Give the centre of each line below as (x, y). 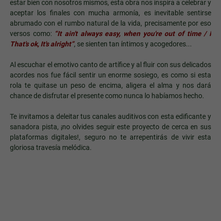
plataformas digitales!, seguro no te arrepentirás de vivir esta (110, 137)
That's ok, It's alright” (42, 44)
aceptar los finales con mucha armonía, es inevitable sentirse (110, 13)
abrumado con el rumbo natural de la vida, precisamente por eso (110, 23)
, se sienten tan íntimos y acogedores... (133, 44)
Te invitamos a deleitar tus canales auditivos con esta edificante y (110, 116)
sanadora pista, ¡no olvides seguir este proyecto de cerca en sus (110, 127)
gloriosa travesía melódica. (51, 147)
